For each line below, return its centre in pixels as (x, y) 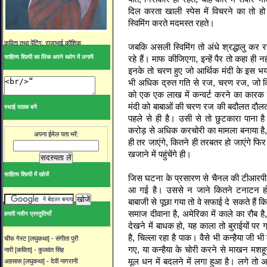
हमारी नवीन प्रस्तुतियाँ (28, 214)
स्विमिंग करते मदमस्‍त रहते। (171, 23)
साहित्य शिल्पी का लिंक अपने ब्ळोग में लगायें (49, 57)
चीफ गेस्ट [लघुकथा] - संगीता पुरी (41, 239)
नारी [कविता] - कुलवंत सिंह (34, 250)
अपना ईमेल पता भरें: (56, 134)
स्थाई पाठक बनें (21, 107)
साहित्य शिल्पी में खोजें (27, 175)
